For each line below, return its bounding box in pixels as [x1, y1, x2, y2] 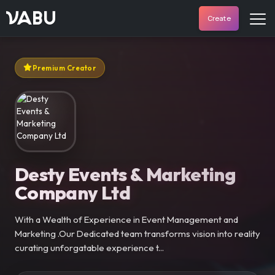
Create [207, 13, 231, 23]
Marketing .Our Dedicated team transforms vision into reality [14, 227, 260, 239]
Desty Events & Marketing [14, 161, 236, 186]
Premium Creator [32, 63, 96, 73]
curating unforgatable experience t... [14, 241, 164, 254]
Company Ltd [14, 180, 131, 204]
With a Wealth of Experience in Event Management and [14, 213, 238, 225]
